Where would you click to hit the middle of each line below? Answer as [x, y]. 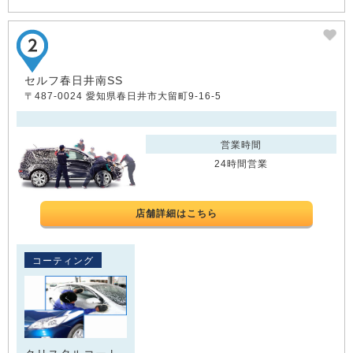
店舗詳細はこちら [176, 213]
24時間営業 [242, 164]
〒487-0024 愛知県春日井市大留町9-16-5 [123, 97]
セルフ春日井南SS [74, 81]
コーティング [63, 260]
